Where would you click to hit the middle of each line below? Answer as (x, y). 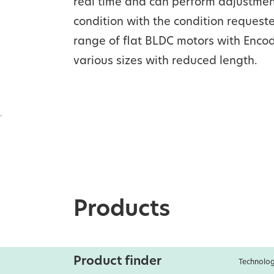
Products (122, 210)
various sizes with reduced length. (165, 61)
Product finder (117, 262)
